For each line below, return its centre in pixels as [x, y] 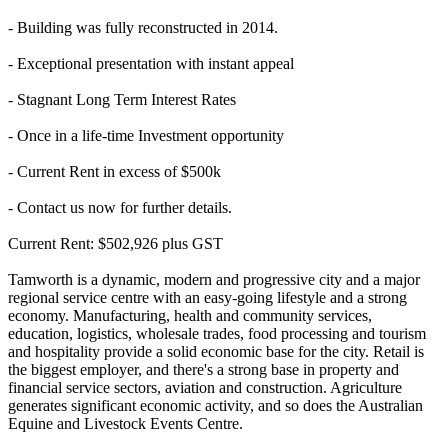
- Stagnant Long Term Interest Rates [122, 99]
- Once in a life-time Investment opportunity [146, 135]
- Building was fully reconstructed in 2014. [143, 27]
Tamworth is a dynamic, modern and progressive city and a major [214, 279]
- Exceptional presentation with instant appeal [151, 63]
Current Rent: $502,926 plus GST [115, 243]
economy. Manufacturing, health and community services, [190, 315]
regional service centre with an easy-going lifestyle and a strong [207, 297]
